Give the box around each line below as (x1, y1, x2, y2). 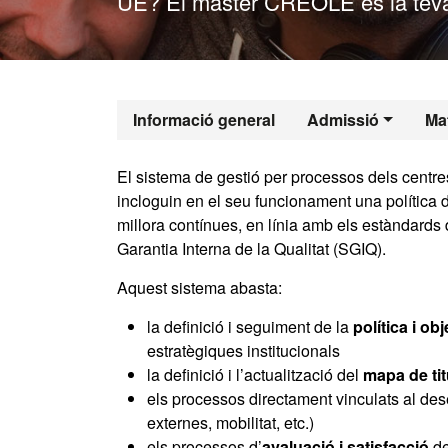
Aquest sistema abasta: (117, 276, 282, 299)
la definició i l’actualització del (147, 363, 363, 386)
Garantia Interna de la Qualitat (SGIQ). (117, 237, 386, 260)
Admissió (307, 108, 379, 131)
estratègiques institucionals (147, 339, 340, 362)
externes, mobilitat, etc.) (147, 411, 314, 434)
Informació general (133, 108, 275, 131)
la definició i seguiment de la (147, 315, 353, 338)
